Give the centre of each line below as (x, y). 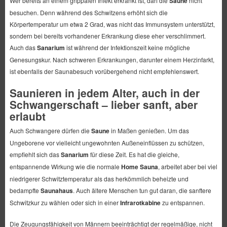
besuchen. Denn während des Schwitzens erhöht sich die (88, 13)
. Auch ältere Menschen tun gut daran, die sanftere (142, 191)
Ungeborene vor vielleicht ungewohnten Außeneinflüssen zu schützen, (107, 143)
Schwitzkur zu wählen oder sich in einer (65, 203)
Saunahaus (56, 191)
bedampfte (25, 191)
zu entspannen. (182, 203)
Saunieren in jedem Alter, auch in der (104, 93)
